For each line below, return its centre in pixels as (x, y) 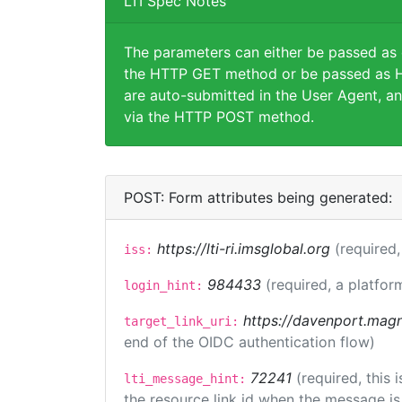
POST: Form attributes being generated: (258, 197)
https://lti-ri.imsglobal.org (244, 249)
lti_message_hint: (185, 379)
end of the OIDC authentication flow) (249, 342)
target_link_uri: (181, 321)
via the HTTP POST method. (219, 117)
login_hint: (163, 285)
